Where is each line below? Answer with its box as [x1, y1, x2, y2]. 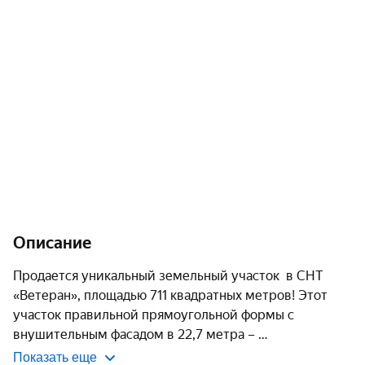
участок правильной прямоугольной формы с [13, 307, 297, 323]
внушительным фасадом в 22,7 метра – [13, 327, 258, 342]
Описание [13, 233, 91, 253]
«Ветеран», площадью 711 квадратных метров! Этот [13, 288, 331, 303]
